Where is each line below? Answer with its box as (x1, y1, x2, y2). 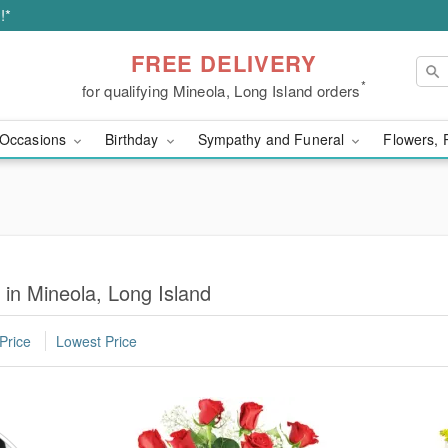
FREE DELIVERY (130, 46, 318, 79)
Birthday (105, 129, 163, 149)
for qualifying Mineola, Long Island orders (82, 79, 361, 101)
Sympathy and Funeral (197, 129, 349, 149)
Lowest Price (56, 331, 137, 352)
